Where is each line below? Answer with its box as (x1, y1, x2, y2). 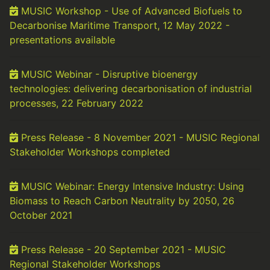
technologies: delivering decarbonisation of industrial (10, 83, 252, 95)
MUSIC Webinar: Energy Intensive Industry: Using (18, 180, 244, 192)
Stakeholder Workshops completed (10, 146, 170, 158)
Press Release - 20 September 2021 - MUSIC (18, 243, 226, 256)
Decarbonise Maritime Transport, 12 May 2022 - (10, 19, 230, 31)
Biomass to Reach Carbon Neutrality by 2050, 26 (10, 195, 234, 207)
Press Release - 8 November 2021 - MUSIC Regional (18, 131, 260, 143)
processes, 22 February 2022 (10, 97, 143, 109)
